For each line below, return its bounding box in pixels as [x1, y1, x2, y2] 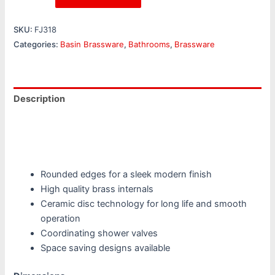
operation [41, 213, 81, 225]
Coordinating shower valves [41, 228, 158, 239]
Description [14, 93, 66, 105]
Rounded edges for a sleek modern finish [41, 169, 212, 180]
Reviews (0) [14, 141, 67, 152]
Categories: [14, 39, 61, 49]
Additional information [14, 117, 112, 128]
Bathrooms [128, 39, 171, 49]
